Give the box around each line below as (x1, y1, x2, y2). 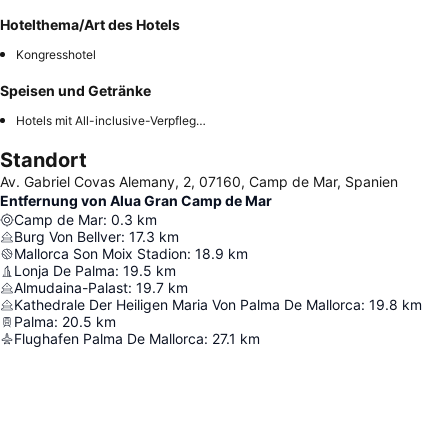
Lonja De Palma (14, 262, 115, 280)
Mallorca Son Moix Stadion (14, 245, 187, 263)
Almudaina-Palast (14, 279, 128, 297)
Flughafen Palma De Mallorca (14, 330, 204, 348)
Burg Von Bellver (14, 228, 121, 246)
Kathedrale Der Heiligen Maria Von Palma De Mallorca (14, 296, 361, 314)
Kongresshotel (16, 47, 96, 63)
